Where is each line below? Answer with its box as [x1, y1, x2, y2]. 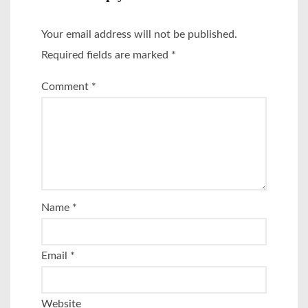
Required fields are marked [41, 49, 171, 61]
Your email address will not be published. [41, 29, 237, 41]
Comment [41, 80, 91, 92]
